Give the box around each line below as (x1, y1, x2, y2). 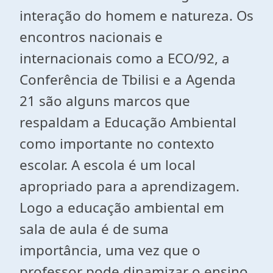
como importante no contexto (19, 134, 214, 153)
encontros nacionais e (19, 27, 163, 46)
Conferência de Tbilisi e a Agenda (19, 70, 236, 89)
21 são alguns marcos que (19, 91, 190, 110)
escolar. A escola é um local (19, 155, 196, 174)
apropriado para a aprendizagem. (19, 177, 239, 196)
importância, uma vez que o (19, 241, 200, 260)
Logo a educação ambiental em (19, 198, 224, 217)
